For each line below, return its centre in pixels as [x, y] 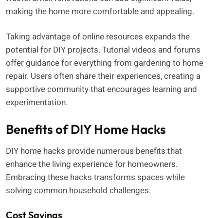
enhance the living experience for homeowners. [92, 164]
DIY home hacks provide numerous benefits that [94, 151]
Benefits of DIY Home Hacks [86, 129]
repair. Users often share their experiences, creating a [103, 76]
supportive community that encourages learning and [101, 90]
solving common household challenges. [78, 190]
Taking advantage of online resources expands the [98, 37]
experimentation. [37, 103]
